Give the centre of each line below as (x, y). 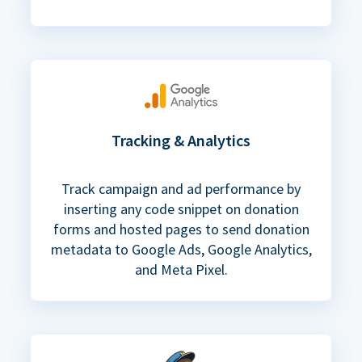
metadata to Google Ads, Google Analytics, (181, 250)
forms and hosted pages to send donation (181, 229)
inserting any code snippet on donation (181, 209)
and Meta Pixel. (181, 270)
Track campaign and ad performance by (181, 189)
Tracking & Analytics (181, 141)
